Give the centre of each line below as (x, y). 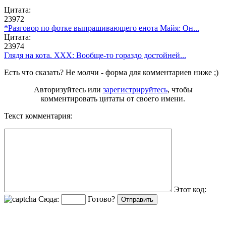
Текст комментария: (38, 116)
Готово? (101, 199)
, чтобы (180, 89)
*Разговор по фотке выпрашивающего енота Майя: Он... (102, 28)
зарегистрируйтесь (135, 89)
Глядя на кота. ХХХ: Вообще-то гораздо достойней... (95, 55)
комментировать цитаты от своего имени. (113, 98)
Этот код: (189, 189)
